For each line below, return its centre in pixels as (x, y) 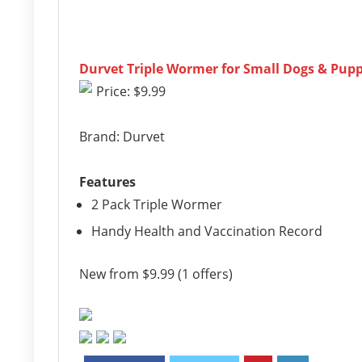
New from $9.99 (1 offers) (156, 274)
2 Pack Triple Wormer (157, 204)
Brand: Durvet (122, 137)
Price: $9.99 (131, 91)
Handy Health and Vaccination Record (207, 231)
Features (107, 182)
